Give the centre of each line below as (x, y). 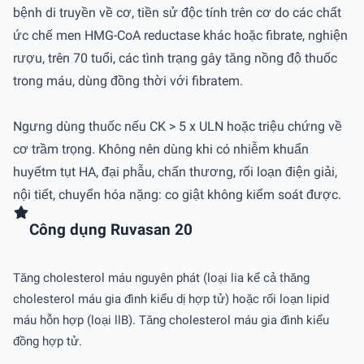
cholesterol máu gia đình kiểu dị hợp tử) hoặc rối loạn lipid (171, 299)
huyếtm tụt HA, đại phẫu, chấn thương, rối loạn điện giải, (175, 171)
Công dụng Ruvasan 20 (111, 230)
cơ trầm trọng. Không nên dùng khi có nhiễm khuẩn (161, 149)
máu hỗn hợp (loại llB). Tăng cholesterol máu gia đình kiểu (171, 320)
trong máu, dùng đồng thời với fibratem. (128, 80)
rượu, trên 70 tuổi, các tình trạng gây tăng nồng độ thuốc (175, 58)
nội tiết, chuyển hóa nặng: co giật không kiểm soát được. (177, 194)
